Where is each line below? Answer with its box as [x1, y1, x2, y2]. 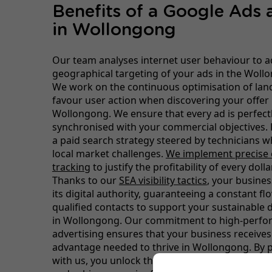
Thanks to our [52, 173, 119, 187]
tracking [52, 160, 90, 174]
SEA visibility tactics [118, 173, 207, 187]
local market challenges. [52, 146, 166, 160]
